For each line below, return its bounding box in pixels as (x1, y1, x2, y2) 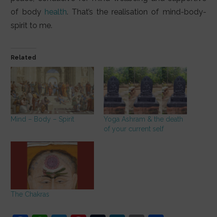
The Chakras (11, 190, 50, 198)
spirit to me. (11, 21, 53, 31)
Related (11, 54, 37, 62)
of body (11, 7, 45, 17)
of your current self (104, 125, 164, 133)
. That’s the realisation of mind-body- (66, 7, 206, 17)
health (44, 7, 67, 17)
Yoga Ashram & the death (104, 115, 183, 124)
